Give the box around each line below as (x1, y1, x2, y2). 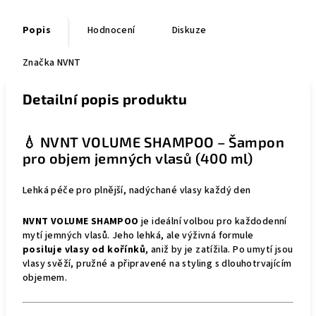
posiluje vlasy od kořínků (23, 243, 145, 257)
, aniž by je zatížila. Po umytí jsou (145, 243, 293, 257)
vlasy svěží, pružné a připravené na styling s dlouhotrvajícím (23, 257, 292, 271)
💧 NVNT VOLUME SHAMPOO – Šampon (23, 133, 284, 150)
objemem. (23, 271, 68, 285)
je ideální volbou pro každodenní (138, 214, 287, 229)
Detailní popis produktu (23, 90, 188, 107)
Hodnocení (87, 23, 135, 37)
